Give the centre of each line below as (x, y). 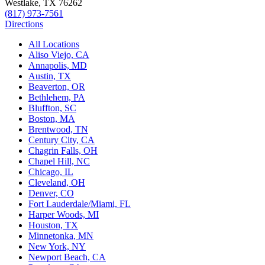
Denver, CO (51, 193)
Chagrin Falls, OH (63, 151)
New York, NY (57, 247)
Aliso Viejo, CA (59, 55)
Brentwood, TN (58, 130)
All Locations (54, 44)
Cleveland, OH (57, 183)
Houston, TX (53, 225)
